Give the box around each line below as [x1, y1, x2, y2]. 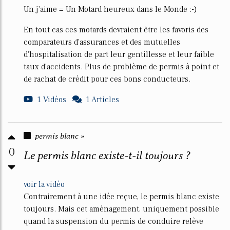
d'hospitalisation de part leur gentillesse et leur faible [24, 49, 214, 60]
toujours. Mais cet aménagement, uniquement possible [24, 204, 219, 214]
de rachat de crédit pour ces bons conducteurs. [24, 74, 190, 84]
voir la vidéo [24, 179, 65, 189]
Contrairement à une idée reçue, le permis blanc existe [24, 191, 219, 202]
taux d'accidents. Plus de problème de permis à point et [24, 62, 219, 72]
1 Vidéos [37, 94, 66, 105]
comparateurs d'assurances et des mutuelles [24, 37, 180, 47]
